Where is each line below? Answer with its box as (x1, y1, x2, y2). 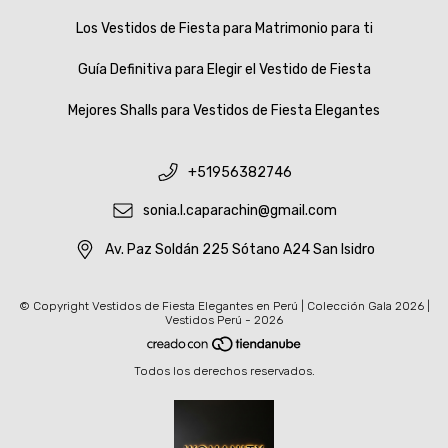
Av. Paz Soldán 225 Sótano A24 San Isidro (104, 241, 375, 259)
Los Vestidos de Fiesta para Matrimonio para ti (75, 19, 373, 37)
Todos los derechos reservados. (133, 363, 315, 378)
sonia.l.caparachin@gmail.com (142, 202, 337, 220)
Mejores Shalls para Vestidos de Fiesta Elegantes (68, 101, 380, 119)
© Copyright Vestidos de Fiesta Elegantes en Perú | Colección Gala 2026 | (18, 298, 430, 313)
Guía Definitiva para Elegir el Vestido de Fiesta (77, 60, 371, 78)
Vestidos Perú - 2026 (165, 312, 283, 327)
